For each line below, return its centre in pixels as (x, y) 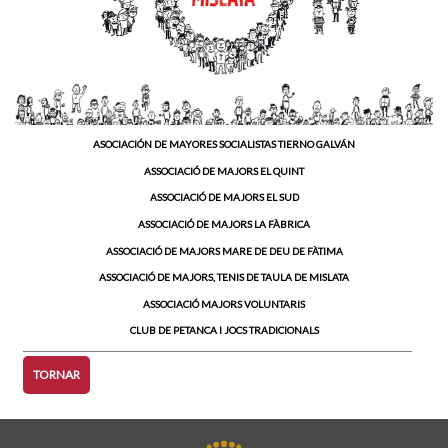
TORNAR (57, 374)
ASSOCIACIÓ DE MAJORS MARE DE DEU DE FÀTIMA (224, 250)
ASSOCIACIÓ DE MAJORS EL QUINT (224, 170)
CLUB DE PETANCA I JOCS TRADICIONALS (224, 330)
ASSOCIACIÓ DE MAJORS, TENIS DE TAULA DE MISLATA (224, 277)
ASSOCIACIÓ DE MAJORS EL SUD (224, 197)
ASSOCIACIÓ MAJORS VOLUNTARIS (224, 303)
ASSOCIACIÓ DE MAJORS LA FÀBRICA (224, 223)
